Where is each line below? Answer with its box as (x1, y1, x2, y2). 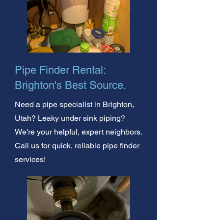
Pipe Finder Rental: (15, 63, 106, 76)
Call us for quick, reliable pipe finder (15, 140, 139, 150)
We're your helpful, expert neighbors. (15, 127, 142, 137)
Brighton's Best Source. (15, 79, 126, 91)
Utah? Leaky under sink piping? (15, 113, 125, 123)
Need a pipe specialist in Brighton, (15, 99, 134, 109)
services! (15, 154, 46, 164)
